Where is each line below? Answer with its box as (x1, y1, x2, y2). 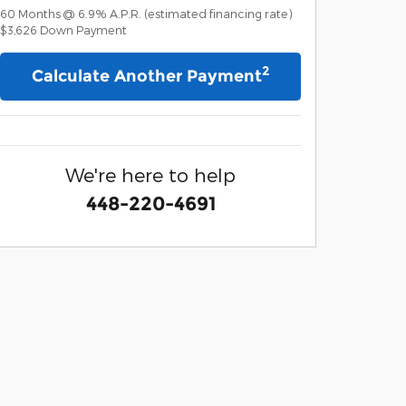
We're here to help (65, 163, 236, 187)
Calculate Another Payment (32, 66, 262, 87)
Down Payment (40, 23, 127, 37)
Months (18, 6, 61, 21)
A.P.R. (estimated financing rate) (110, 6, 293, 21)
